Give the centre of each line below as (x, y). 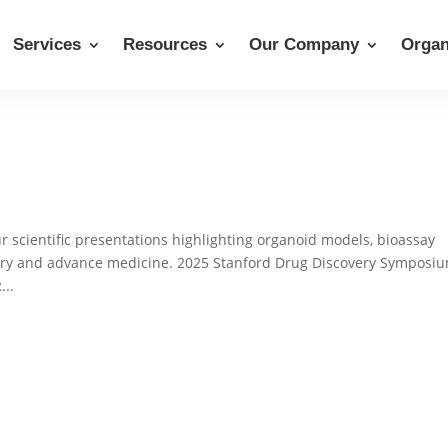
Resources (165, 44)
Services (47, 44)
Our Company (304, 44)
